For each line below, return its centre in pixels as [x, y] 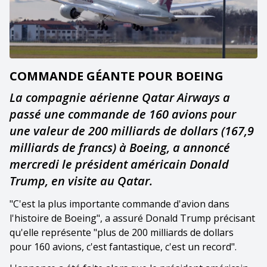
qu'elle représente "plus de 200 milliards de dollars [122, 232]
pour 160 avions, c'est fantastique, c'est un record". [123, 246]
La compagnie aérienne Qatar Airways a [120, 97]
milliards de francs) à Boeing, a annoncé [120, 147]
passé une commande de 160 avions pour [123, 114]
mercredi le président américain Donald [119, 164]
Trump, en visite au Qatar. [81, 181]
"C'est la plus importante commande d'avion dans [119, 204]
